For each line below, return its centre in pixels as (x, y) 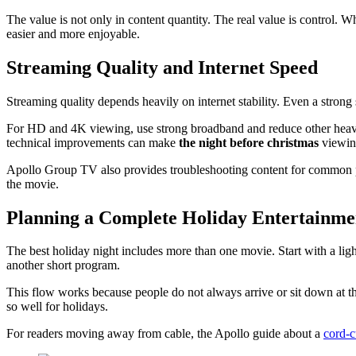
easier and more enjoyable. (73, 33)
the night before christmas (249, 142)
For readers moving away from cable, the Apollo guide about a (165, 334)
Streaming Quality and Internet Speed (162, 67)
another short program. (63, 265)
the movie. (33, 184)
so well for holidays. (57, 307)
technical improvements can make (93, 142)
